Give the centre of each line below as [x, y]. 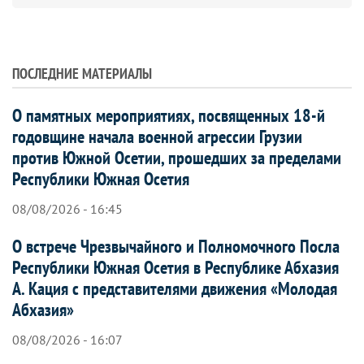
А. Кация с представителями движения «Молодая [175, 288]
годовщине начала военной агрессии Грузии [157, 136]
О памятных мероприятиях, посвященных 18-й [169, 115]
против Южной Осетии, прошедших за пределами [177, 157]
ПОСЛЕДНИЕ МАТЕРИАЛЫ [82, 73]
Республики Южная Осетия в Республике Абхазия [175, 267]
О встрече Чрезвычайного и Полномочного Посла [176, 246]
